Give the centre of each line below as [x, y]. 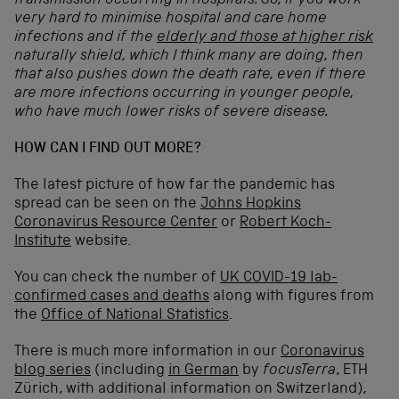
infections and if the [85, 37]
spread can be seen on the [107, 204]
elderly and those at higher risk [265, 37]
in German [204, 370]
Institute [43, 241]
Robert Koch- [285, 223]
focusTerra [299, 370]
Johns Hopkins [251, 204]
